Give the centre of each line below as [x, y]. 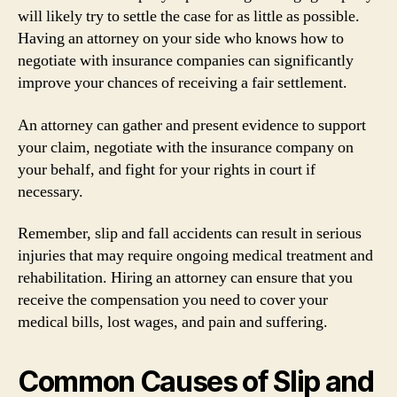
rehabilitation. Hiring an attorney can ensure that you [185, 278]
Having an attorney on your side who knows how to [181, 39]
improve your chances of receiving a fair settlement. [183, 83]
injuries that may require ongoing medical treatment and [195, 256]
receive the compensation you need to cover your [173, 300]
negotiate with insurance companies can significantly [186, 61]
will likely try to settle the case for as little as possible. [189, 16]
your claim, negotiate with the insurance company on [186, 147]
